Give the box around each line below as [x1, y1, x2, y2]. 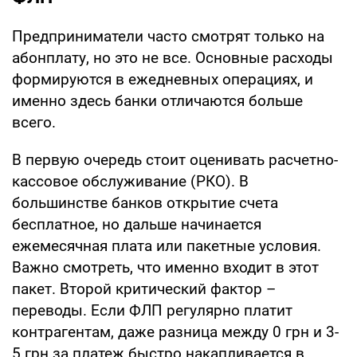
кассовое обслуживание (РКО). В [12, 171, 249, 190]
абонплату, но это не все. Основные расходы [12, 48, 333, 67]
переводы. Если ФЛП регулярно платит [12, 300, 292, 320]
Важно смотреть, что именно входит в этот [12, 257, 319, 277]
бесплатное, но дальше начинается [12, 214, 261, 233]
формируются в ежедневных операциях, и [12, 69, 313, 88]
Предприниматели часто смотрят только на [12, 26, 324, 45]
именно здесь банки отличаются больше [12, 91, 303, 110]
